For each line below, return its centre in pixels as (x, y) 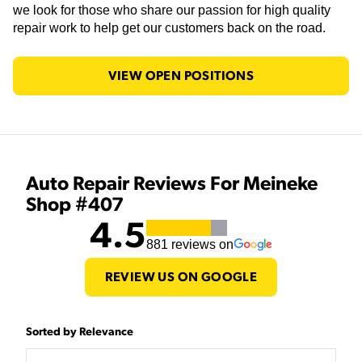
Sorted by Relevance (80, 333)
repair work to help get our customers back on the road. (169, 28)
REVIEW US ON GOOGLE (181, 278)
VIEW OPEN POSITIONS (181, 76)
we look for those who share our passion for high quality (172, 11)
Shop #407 (75, 206)
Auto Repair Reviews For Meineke (172, 185)
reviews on (200, 245)
